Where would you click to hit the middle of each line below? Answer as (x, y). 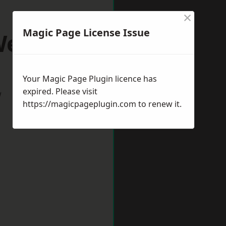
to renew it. (159, 104)
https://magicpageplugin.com (79, 104)
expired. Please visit (60, 91)
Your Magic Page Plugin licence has (90, 79)
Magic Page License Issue (86, 33)
